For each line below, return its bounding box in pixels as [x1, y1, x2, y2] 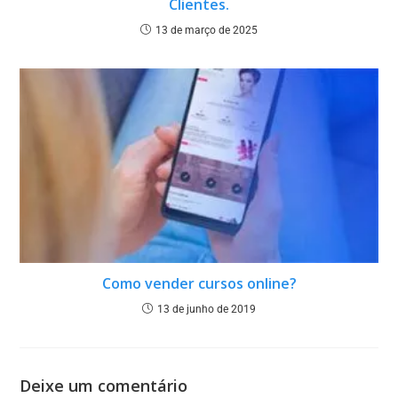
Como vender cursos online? [101, 273, 297, 293]
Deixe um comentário [20, 374, 188, 396]
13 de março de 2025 [155, 23, 258, 36]
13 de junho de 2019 [157, 302, 256, 315]
